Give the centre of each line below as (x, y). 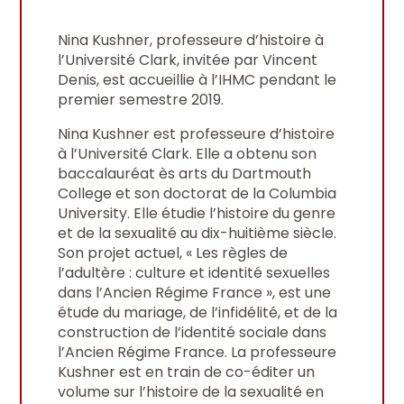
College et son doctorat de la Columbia (197, 193)
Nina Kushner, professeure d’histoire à (191, 40)
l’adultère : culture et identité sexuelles (194, 272)
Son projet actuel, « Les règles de (173, 252)
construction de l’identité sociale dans (193, 332)
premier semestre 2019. (141, 99)
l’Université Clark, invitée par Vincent (188, 60)
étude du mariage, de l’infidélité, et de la (198, 312)
